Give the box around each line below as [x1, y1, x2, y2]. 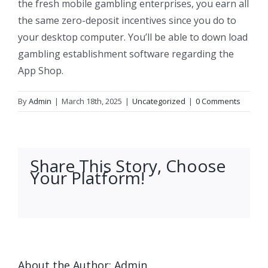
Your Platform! [30, 166, 145, 189]
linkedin [53, 200, 84, 211]
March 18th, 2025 [62, 95, 122, 106]
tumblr [89, 200, 114, 211]
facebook [29, 200, 64, 211]
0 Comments [196, 95, 240, 106]
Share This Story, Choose [30, 154, 226, 177]
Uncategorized [132, 95, 185, 106]
